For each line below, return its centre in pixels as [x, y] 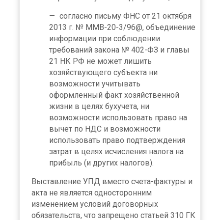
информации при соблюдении [105, 38]
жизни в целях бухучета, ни [99, 106]
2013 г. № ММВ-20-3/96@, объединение [122, 27]
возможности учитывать [95, 83]
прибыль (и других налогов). [101, 163]
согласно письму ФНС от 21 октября [125, 16]
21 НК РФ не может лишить [100, 61]
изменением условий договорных [95, 204]
